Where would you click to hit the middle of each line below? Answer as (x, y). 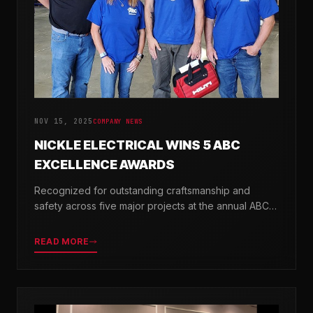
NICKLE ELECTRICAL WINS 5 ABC (137, 145)
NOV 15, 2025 (64, 121)
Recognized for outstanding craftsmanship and (142, 190)
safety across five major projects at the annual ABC (152, 205)
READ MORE (62, 241)
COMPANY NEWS (118, 121)
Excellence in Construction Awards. (115, 221)
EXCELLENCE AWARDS (104, 164)
